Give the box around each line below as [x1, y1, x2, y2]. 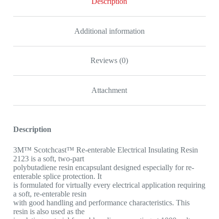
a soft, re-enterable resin [13, 189, 87, 198]
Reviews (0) [90, 56, 129, 65]
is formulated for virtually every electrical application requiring [13, 180, 205, 189]
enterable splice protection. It [13, 172, 102, 180]
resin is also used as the [13, 207, 85, 216]
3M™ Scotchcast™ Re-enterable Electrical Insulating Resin [13, 145, 198, 154]
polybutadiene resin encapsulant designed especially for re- [13, 163, 194, 172]
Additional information [74, 26, 145, 35]
